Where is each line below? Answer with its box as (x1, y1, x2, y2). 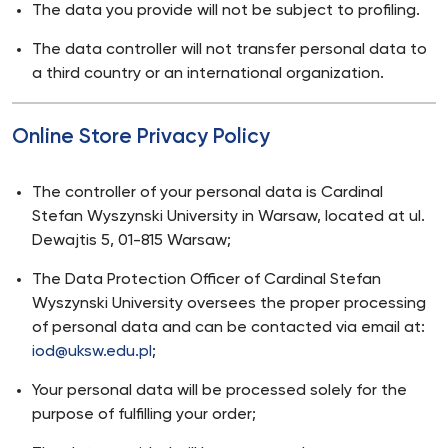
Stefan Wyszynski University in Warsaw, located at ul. (32, 209, 425, 225)
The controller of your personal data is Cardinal (32, 185, 383, 201)
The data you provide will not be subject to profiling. (32, 3, 420, 19)
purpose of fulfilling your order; (32, 407, 256, 423)
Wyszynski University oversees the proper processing (32, 296, 426, 312)
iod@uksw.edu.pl (32, 344, 152, 360)
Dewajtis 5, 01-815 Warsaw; (32, 233, 231, 249)
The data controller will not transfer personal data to (32, 42, 427, 58)
